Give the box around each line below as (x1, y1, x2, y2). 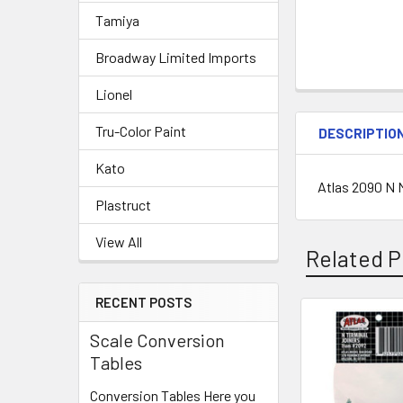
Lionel (95, 85, 132, 103)
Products (295, 357, 387, 385)
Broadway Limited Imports (95, 49, 256, 66)
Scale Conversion (90, 329, 225, 351)
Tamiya (95, 12, 139, 29)
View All (95, 233, 142, 250)
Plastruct (95, 196, 151, 213)
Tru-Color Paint (95, 122, 186, 139)
